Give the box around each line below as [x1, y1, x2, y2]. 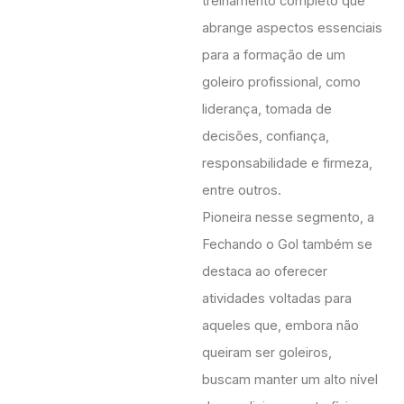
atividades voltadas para [202, 290, 352, 307]
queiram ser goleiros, [202, 344, 332, 361]
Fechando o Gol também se [202, 236, 372, 252]
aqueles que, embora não [202, 317, 359, 334]
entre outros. [202, 182, 281, 198]
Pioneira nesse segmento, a [202, 209, 374, 225]
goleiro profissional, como [202, 74, 361, 90]
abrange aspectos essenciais [202, 20, 382, 36]
